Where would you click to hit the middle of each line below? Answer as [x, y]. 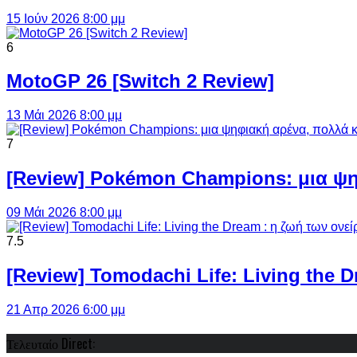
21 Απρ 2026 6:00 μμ [66, 309]
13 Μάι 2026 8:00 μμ [64, 116]
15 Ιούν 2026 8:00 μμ [66, 18]
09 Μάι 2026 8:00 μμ [64, 213]
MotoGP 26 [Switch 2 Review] [140, 81]
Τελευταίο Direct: [51, 344]
